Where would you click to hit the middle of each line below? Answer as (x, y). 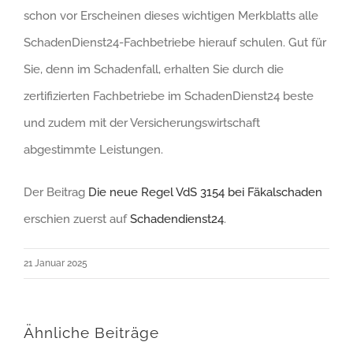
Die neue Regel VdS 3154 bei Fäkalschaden (205, 192)
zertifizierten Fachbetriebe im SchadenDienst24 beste (169, 96)
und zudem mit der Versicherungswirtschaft (142, 123)
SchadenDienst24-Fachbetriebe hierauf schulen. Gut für (175, 42)
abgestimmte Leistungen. (93, 149)
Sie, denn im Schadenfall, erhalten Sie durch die (154, 69)
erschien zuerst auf (77, 219)
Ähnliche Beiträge (91, 333)
